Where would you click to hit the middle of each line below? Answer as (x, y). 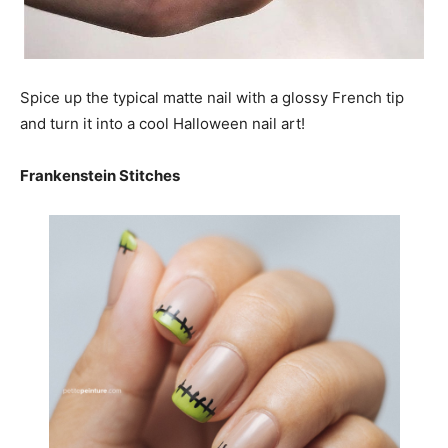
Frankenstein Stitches (100, 175)
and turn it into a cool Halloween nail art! (162, 123)
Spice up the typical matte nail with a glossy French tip (212, 97)
